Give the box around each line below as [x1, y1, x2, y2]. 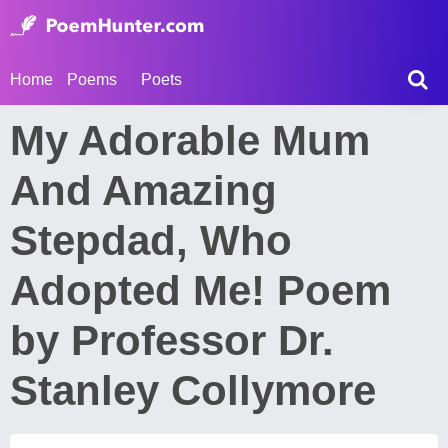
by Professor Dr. [10, 317, 334, 364]
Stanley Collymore [10, 367, 376, 414]
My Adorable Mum [10, 117, 370, 164]
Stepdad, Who [10, 217, 292, 264]
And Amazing [10, 167, 277, 214]
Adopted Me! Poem [10, 267, 391, 314]
